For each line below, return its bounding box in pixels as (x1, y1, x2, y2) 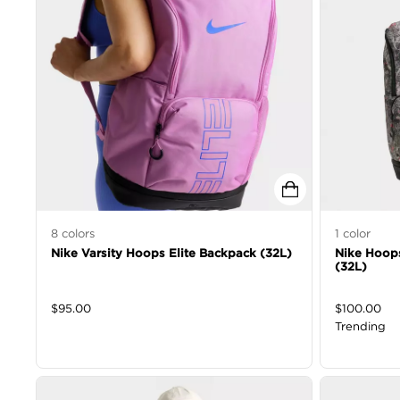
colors (58, 226, 95, 241)
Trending (335, 319, 386, 334)
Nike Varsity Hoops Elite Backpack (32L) (51, 246, 292, 261)
